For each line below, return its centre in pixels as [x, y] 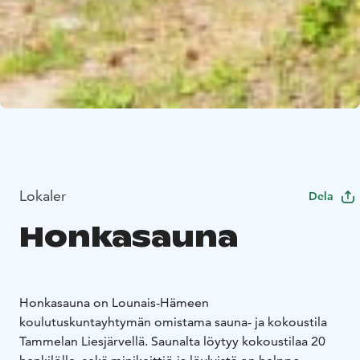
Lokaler [43, 196]
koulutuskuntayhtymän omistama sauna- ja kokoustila [173, 322]
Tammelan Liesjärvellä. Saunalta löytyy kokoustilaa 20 [172, 342]
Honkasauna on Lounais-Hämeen [114, 303]
